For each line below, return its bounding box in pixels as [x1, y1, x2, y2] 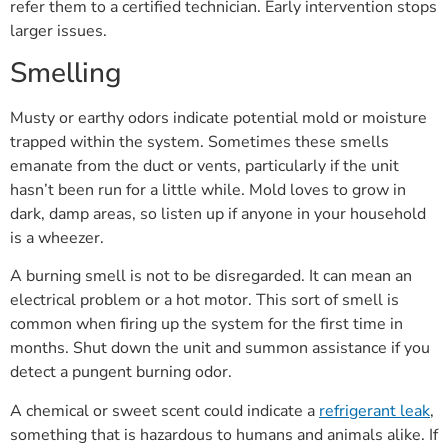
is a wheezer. [10, 226, 104, 249]
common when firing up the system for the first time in [10, 313, 403, 336]
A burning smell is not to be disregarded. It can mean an [10, 265, 412, 288]
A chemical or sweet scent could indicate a [10, 399, 319, 422]
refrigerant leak [319, 399, 430, 422]
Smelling [10, 53, 122, 92]
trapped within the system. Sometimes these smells [10, 130, 389, 153]
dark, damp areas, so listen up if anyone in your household [10, 202, 426, 225]
